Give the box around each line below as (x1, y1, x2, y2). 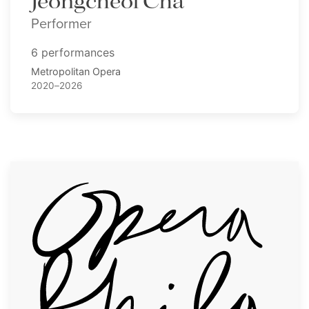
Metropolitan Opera (31, 66, 121, 78)
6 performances (31, 46, 114, 60)
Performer (31, 13, 92, 34)
